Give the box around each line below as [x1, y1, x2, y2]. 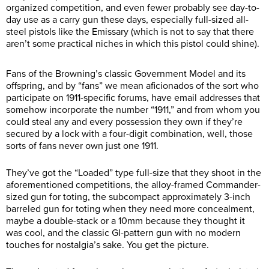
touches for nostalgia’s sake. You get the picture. [6, 238, 209, 251]
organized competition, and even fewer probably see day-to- [6, 1, 259, 14]
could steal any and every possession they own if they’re [6, 115, 243, 128]
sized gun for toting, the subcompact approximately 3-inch [6, 190, 250, 203]
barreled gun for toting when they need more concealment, [6, 202, 255, 215]
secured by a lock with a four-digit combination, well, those [6, 127, 253, 140]
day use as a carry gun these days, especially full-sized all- [6, 13, 249, 26]
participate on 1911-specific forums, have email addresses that [6, 91, 260, 104]
